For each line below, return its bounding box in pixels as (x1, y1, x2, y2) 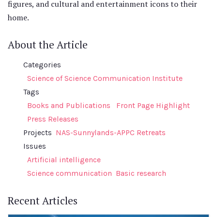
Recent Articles (8, 194, 77, 207)
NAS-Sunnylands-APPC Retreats (56, 128, 166, 137)
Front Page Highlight (116, 101, 190, 110)
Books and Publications (27, 101, 110, 110)
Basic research (116, 169, 166, 178)
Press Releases (27, 114, 78, 124)
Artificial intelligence (27, 155, 101, 164)
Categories (23, 60, 61, 69)
